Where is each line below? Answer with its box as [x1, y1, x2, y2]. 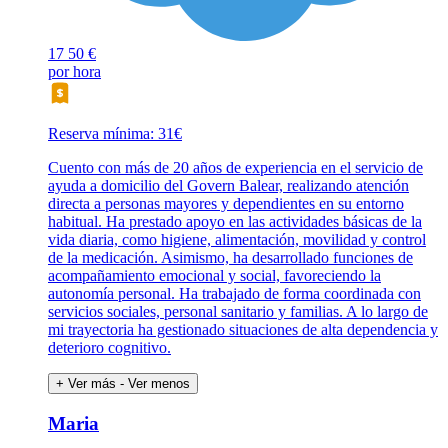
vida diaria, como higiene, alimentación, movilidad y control [48, 231, 426, 248]
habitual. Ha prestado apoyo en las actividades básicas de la [48, 213, 422, 230]
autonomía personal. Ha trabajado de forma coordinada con [48, 285, 421, 302]
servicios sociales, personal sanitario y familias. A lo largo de [48, 303, 428, 320]
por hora [48, 63, 101, 80]
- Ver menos [120, 376, 190, 391]
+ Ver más [56, 376, 116, 391]
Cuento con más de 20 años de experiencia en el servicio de [48, 159, 423, 176]
